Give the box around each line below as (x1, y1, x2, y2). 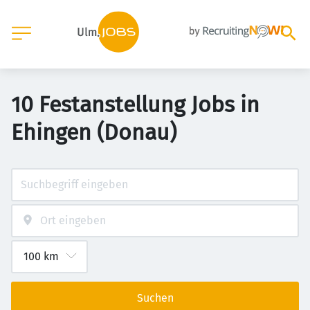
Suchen (136, 291, 174, 304)
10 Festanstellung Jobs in (11, 91, 259, 118)
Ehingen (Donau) (11, 119, 176, 145)
